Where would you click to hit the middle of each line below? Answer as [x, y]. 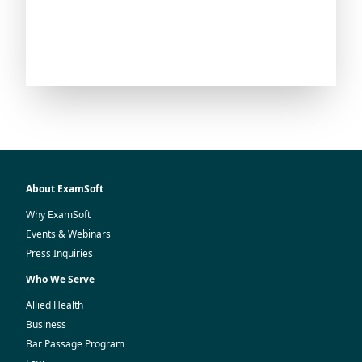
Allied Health [55, 305]
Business [46, 324]
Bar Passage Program [75, 344]
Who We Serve [60, 279]
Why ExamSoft [58, 215]
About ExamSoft [65, 189]
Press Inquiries [59, 253]
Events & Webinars [68, 234]
